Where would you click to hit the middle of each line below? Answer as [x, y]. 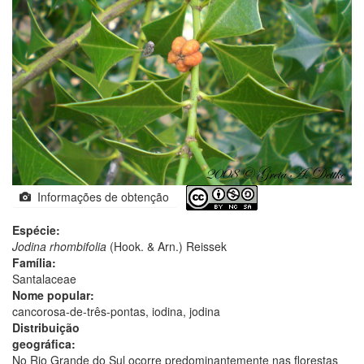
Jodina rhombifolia [59, 246]
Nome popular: [53, 295]
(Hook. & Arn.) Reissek [167, 246]
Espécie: [36, 230]
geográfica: [44, 343]
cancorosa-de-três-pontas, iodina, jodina [116, 311]
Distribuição [46, 327]
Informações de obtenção [100, 196]
